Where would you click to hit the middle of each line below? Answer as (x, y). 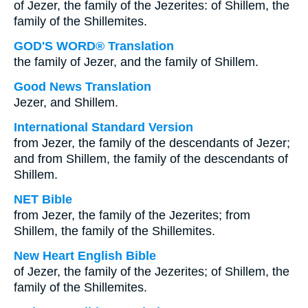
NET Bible (43, 199)
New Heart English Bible (85, 256)
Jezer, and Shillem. (66, 102)
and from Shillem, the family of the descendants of (151, 159)
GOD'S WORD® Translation (94, 46)
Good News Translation (82, 87)
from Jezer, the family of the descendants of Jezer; (152, 143)
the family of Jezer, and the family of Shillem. (136, 62)
